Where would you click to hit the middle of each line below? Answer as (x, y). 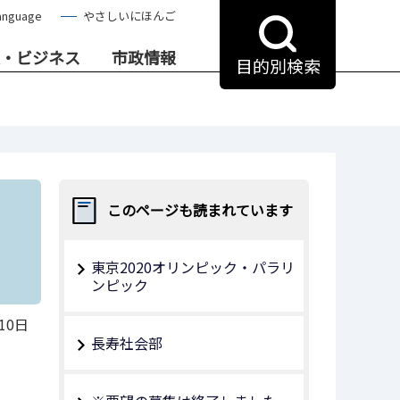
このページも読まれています (200, 210)
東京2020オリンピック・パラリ (193, 267)
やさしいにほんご (129, 16)
